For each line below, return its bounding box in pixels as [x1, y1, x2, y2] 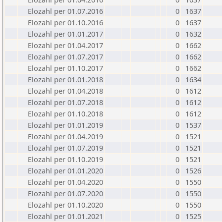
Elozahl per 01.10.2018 [28, 109, 103, 118]
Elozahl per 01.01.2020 [28, 166, 103, 175]
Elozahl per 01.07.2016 [28, 6, 103, 16]
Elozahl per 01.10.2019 [28, 154, 103, 164]
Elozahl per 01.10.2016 [28, 17, 103, 27]
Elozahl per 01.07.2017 [28, 52, 103, 61]
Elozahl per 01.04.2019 [28, 131, 103, 141]
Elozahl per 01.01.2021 [28, 211, 103, 221]
